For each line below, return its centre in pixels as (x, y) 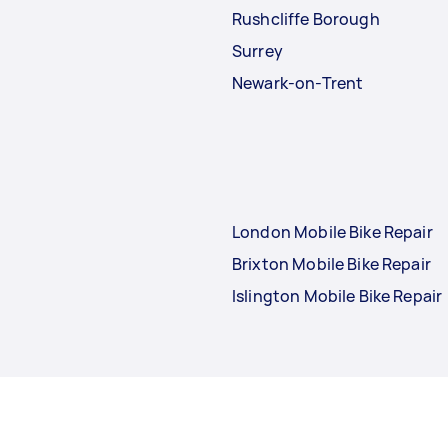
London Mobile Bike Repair (332, 231)
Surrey (257, 50)
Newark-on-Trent (298, 82)
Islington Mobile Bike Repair (337, 295)
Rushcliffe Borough (306, 18)
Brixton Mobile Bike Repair (331, 263)
